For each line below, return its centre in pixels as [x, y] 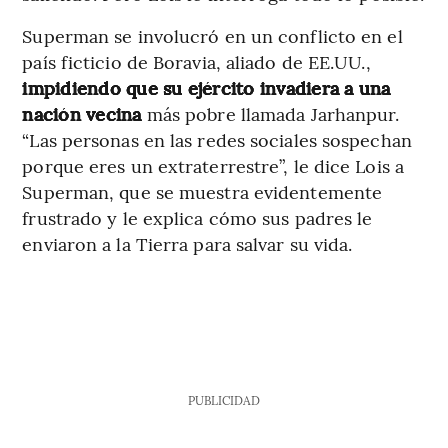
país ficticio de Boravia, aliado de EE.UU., [196, 62]
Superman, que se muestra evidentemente [202, 192]
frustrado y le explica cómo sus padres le [197, 218]
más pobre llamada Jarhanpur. [273, 114]
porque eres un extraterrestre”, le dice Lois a [213, 166]
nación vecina [84, 114]
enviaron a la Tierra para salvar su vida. [187, 244]
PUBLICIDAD [223, 400]
